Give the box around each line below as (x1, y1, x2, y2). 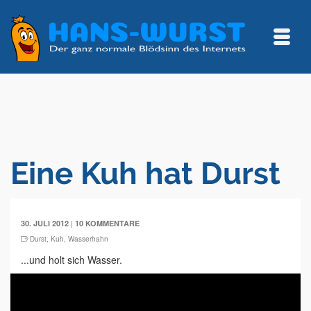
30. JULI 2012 (21, 218, 69, 228)
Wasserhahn (68, 234, 108, 244)
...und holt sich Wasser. (21, 253, 122, 267)
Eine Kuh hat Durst (10, 155, 280, 191)
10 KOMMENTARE (75, 218, 140, 228)
